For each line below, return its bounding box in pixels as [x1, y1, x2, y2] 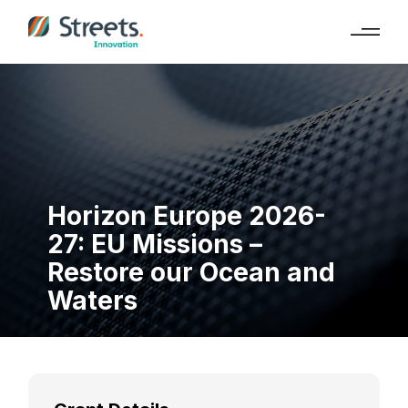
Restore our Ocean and [47, 257, 335, 288]
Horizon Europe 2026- [47, 200, 326, 231]
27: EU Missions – [47, 229, 262, 260]
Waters [47, 285, 138, 316]
